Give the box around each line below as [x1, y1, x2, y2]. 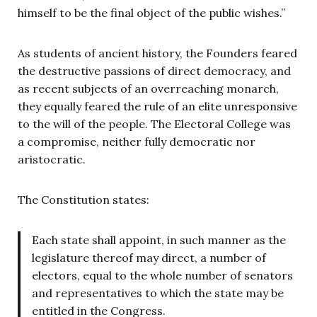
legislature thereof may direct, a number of [32, 250, 266, 265]
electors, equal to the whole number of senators [32, 267, 293, 282]
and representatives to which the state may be [32, 285, 284, 300]
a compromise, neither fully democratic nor [18, 134, 255, 149]
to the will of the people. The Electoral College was [18, 116, 291, 131]
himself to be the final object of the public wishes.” [18, 5, 285, 20]
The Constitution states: [18, 192, 149, 207]
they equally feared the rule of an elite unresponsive [18, 98, 297, 113]
